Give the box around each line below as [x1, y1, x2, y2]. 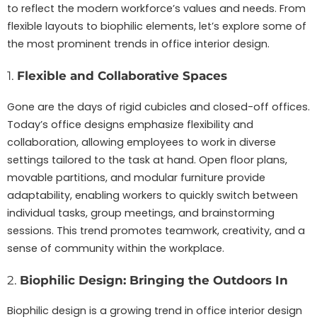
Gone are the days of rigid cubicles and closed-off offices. [7, 99, 310, 114]
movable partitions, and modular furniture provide [7, 170, 265, 185]
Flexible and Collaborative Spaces [17, 68, 227, 83]
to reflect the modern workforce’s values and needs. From [7, 1, 306, 16]
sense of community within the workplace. [7, 241, 224, 255]
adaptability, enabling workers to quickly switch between [7, 188, 298, 202]
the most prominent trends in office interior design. [7, 37, 270, 52]
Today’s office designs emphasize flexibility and [7, 117, 253, 132]
